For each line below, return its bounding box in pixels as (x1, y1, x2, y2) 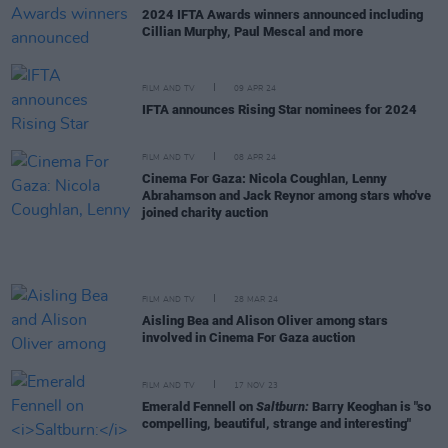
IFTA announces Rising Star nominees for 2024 (142, 101, 417, 117)
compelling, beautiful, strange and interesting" (142, 416, 411, 431)
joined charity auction (142, 204, 268, 220)
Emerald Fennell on (142, 399, 256, 414)
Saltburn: (256, 399, 309, 414)
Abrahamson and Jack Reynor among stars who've (142, 187, 431, 203)
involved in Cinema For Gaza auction (142, 330, 355, 345)
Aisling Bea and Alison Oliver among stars (142, 313, 388, 328)
